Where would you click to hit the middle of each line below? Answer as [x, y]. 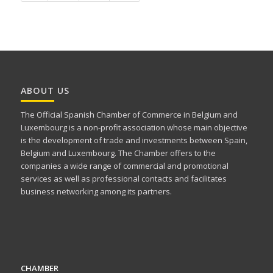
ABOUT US [45, 91]
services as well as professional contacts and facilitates [123, 179]
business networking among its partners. [96, 192]
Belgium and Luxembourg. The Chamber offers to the [118, 153]
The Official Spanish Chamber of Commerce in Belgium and [129, 115]
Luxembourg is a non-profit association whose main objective [134, 128]
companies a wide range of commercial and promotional [124, 166]
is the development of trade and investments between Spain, [134, 140]
